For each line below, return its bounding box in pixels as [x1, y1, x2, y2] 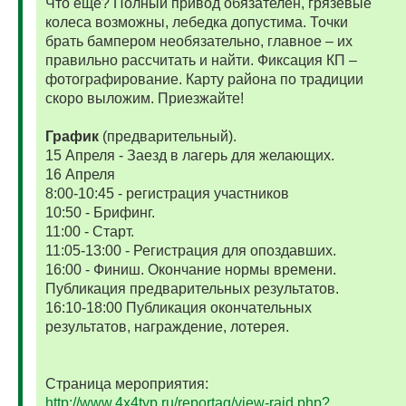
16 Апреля [44, 167, 115, 183]
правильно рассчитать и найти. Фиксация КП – [44, 53, 357, 69]
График [44, 129, 99, 145]
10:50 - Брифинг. [44, 205, 155, 221]
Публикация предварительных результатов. [44, 281, 339, 297]
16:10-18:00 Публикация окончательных [44, 300, 312, 316]
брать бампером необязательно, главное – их [44, 34, 353, 50]
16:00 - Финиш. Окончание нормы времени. [44, 262, 336, 278]
